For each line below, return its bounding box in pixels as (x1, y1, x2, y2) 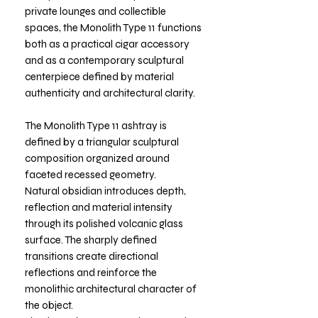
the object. (25, 298, 73, 312)
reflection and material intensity (25, 200, 172, 214)
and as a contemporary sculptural (25, 53, 184, 67)
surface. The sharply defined (25, 233, 157, 246)
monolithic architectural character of (25, 282, 197, 295)
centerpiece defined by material (25, 70, 174, 83)
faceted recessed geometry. (25, 168, 156, 181)
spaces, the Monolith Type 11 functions (25, 21, 202, 34)
